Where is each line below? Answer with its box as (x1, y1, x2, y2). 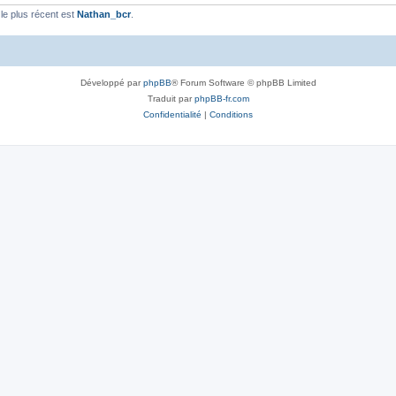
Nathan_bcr (77, 9, 131, 19)
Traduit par (147, 93, 194, 103)
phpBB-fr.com (194, 93, 249, 103)
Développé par (80, 77, 143, 88)
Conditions (209, 109, 253, 119)
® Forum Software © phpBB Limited (171, 77, 316, 88)
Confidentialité (143, 109, 202, 119)
